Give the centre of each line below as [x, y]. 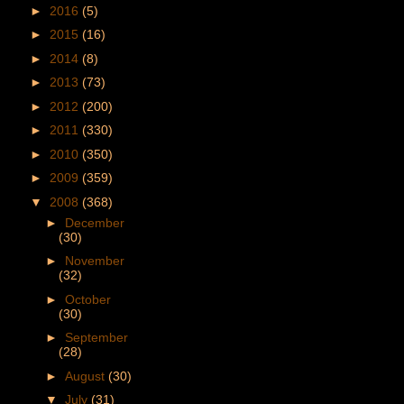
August [86, 376]
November [94, 261]
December [94, 222]
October [87, 299]
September [96, 338]
